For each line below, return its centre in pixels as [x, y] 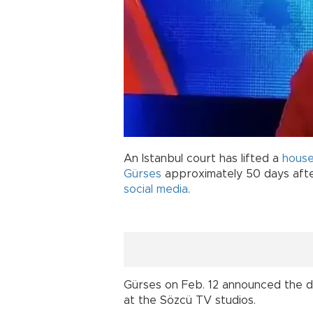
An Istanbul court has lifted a [203, 158]
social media [156, 189]
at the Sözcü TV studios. [190, 300]
